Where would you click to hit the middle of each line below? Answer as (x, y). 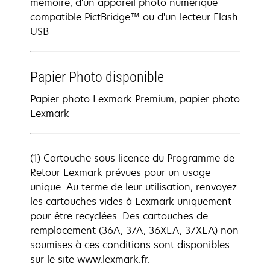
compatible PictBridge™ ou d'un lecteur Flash (134, 17)
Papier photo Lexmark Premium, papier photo (135, 99)
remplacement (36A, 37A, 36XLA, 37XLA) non (134, 230)
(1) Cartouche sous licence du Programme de (132, 158)
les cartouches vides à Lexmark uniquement (131, 201)
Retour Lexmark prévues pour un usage (120, 172)
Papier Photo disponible (97, 77)
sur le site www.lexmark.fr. (90, 259)
